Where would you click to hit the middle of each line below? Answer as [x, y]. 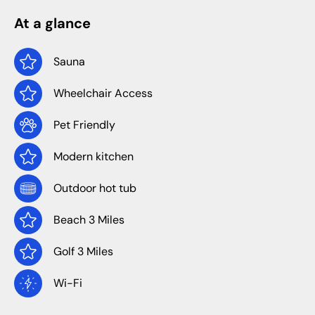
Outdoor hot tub [95, 188]
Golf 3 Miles [83, 251]
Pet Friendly [84, 125]
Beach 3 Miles [89, 220]
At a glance [52, 23]
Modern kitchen [94, 156]
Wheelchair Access [103, 93]
